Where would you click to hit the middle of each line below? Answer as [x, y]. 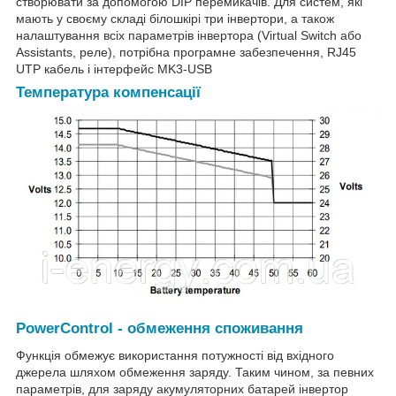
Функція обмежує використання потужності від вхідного [175, 355]
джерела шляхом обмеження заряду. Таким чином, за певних [195, 372]
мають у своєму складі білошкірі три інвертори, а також [175, 18]
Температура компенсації [108, 92]
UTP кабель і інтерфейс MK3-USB [114, 69]
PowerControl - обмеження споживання [160, 329]
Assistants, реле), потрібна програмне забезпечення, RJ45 [186, 52]
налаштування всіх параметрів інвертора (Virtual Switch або [189, 35]
